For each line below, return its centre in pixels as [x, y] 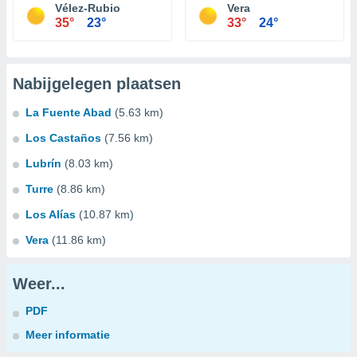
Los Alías [51, 214]
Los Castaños [63, 138]
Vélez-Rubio [88, 8]
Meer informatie [68, 335]
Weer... [39, 284]
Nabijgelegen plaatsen [97, 84]
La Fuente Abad [69, 112]
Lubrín [43, 163]
